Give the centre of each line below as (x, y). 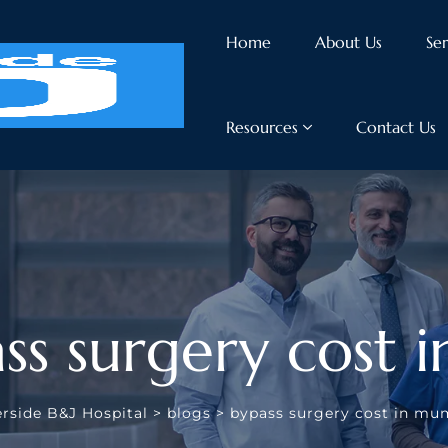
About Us (348, 42)
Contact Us (395, 127)
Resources (261, 127)
